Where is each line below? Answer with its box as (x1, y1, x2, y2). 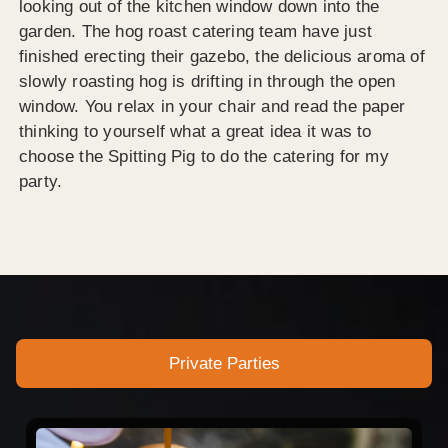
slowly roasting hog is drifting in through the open (19, 71, 396, 91)
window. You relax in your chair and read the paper (19, 96, 406, 116)
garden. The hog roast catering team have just (19, 21, 373, 41)
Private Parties (168, 354, 280, 374)
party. (19, 171, 63, 191)
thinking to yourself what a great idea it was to (19, 121, 372, 141)
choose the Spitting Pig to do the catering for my (19, 146, 389, 166)
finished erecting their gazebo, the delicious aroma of (19, 46, 425, 66)
